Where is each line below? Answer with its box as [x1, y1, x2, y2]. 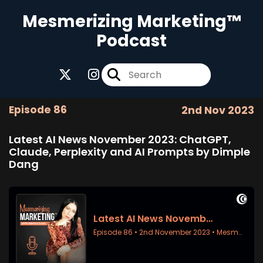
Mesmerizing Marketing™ [22, 10, 241, 33]
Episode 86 [9, 103, 67, 117]
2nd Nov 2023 [181, 103, 254, 117]
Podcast [96, 29, 167, 52]
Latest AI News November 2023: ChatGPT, [9, 132, 231, 147]
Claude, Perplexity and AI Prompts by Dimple [9, 144, 250, 159]
